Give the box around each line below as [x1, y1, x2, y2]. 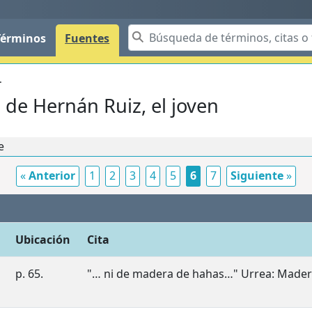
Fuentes [65, 31, 110, 46]
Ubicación [15, 232, 70, 248]
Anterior [29, 168, 75, 184]
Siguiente [231, 168, 283, 184]
